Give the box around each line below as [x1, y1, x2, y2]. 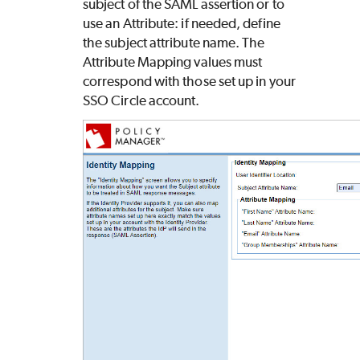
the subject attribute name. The [83, 35, 265, 51]
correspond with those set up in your [83, 73, 296, 90]
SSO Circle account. [83, 92, 200, 109]
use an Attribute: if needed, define [83, 15, 280, 32]
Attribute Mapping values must [83, 54, 263, 71]
